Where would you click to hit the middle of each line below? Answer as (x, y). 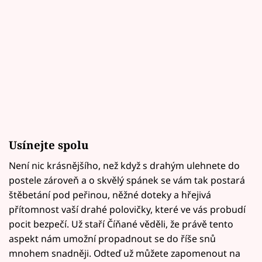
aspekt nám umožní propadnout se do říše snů (112, 239)
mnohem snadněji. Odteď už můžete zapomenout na (125, 254)
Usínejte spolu (49, 145)
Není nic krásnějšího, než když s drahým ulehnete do (124, 166)
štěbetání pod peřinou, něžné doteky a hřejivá (110, 195)
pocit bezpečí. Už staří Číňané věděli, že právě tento (121, 224)
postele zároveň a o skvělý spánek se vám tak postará (127, 180)
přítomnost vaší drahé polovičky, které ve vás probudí (127, 210)
